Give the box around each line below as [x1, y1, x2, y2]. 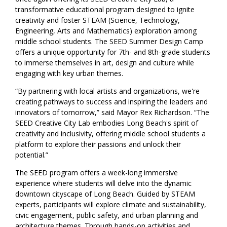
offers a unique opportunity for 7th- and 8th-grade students [15, 47, 211, 57]
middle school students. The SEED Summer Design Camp [15, 36, 204, 46]
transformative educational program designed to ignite [15, 4, 195, 14]
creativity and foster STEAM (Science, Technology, [15, 15, 180, 25]
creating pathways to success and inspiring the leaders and [15, 96, 208, 106]
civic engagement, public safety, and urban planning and [15, 210, 199, 220]
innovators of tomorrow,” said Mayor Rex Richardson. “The [15, 107, 210, 117]
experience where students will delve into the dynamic [15, 178, 192, 188]
